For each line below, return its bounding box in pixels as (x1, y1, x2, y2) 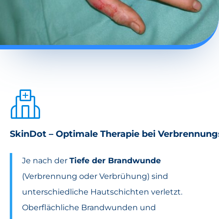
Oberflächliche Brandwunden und (22, 203, 156, 213)
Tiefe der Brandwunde (69, 156, 161, 166)
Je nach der (22, 156, 69, 166)
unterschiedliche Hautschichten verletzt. (22, 187, 182, 197)
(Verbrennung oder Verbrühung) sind (22, 172, 168, 181)
